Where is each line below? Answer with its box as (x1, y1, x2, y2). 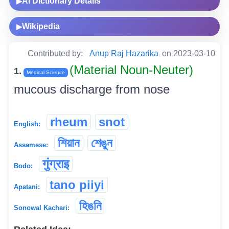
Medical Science (27, 70, 65, 76)
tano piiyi (50, 178, 104, 192)
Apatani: (14, 183, 40, 191)
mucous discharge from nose (14, 82, 170, 97)
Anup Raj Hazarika (89, 49, 158, 58)
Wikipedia (22, 22, 60, 31)
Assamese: (14, 141, 48, 149)
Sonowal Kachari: (14, 204, 70, 212)
